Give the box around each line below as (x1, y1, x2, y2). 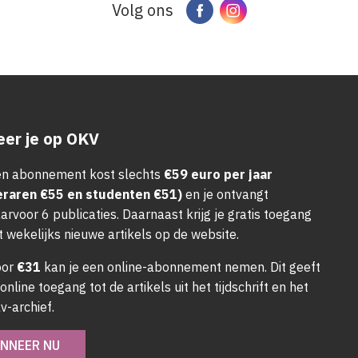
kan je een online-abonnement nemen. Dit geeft (43, 259, 320, 276)
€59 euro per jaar (163, 166, 272, 183)
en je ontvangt (181, 186, 268, 203)
